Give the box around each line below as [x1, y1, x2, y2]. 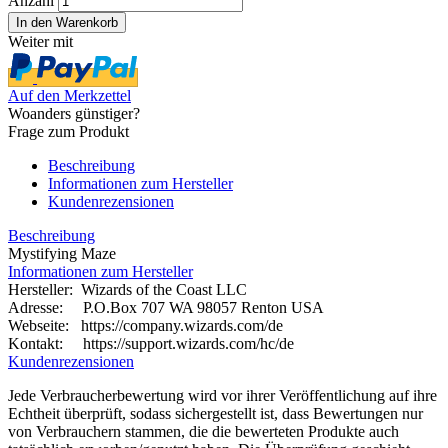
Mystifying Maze [8, 244, 116, 262]
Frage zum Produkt [8, 122, 129, 140]
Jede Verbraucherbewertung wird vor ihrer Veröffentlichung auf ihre [8, 386, 437, 404]
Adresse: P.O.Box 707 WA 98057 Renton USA [8, 298, 324, 316]
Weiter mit [8, 32, 73, 50]
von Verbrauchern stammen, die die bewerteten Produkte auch [8, 422, 399, 440]
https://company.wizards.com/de [81, 316, 283, 334]
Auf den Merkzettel [8, 86, 131, 104]
